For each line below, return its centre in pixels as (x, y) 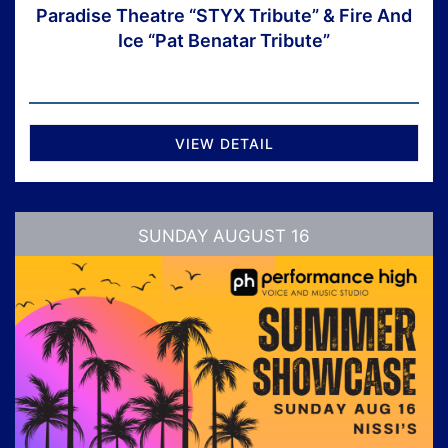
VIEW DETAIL (224, 144)
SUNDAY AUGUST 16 (224, 236)
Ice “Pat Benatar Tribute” (224, 41)
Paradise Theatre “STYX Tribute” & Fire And (224, 16)
